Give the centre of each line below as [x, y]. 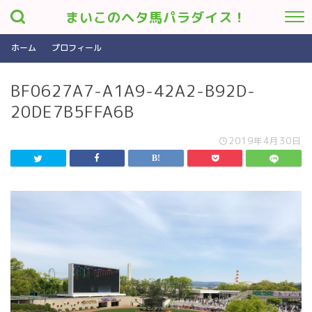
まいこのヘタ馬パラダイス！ [156, 17]
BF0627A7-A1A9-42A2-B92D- [133, 91]
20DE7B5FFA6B [72, 111]
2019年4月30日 [265, 141]
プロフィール [77, 48]
